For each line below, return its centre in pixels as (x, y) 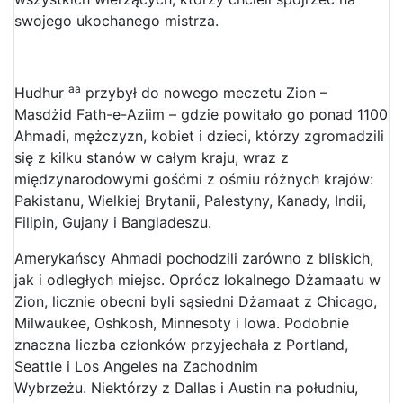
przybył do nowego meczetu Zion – (204, 92)
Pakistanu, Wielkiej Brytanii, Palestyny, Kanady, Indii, (190, 200)
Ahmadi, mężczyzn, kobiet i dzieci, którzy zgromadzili (199, 135)
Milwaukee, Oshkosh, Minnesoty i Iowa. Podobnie (182, 322)
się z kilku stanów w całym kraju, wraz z (152, 157)
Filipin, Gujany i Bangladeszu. (113, 222)
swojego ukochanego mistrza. (116, 20)
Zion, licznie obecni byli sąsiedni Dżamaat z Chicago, (196, 301)
